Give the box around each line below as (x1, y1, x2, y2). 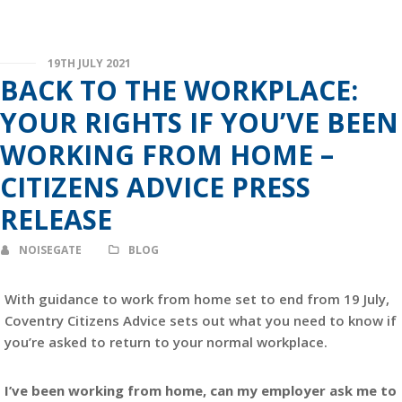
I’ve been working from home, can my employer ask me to (4, 381, 397, 399)
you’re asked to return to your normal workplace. (4, 333, 328, 351)
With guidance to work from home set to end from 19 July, (4, 290, 389, 308)
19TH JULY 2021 (48, 56, 131, 71)
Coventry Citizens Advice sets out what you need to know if (4, 311, 397, 329)
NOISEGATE (19, 242, 82, 258)
